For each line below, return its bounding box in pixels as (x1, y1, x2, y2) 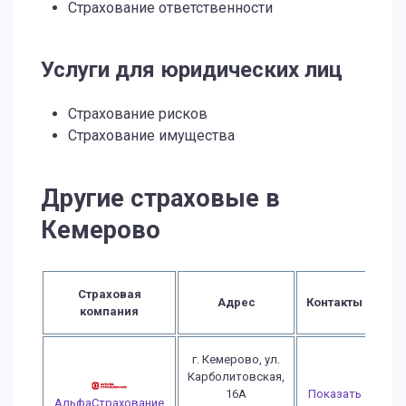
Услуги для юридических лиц (41, 57, 343, 82)
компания (80, 304, 139, 318)
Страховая (77, 287, 141, 301)
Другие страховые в (41, 184, 280, 213)
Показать (307, 387, 362, 401)
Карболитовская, (188, 370, 285, 383)
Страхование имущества (68, 127, 235, 144)
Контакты (306, 295, 362, 309)
